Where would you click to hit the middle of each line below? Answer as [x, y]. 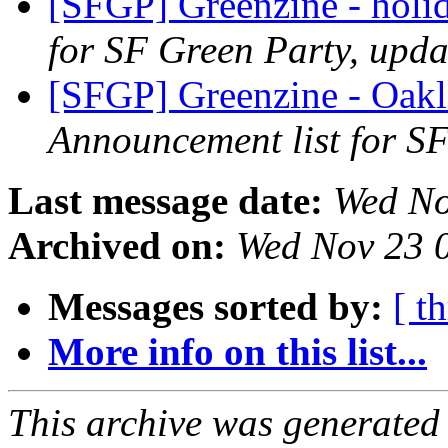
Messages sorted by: [215, 307]
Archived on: [117, 246]
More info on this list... [237, 352]
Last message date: [165, 201]
